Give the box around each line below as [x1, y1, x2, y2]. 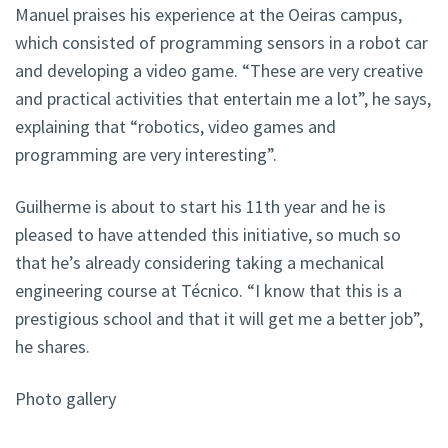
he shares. [15, 335, 90, 359]
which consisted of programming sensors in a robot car [15, 31, 428, 55]
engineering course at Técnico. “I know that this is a [15, 279, 402, 303]
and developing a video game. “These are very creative [15, 59, 423, 83]
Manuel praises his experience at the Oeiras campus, [15, 3, 402, 27]
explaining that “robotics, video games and [15, 115, 336, 139]
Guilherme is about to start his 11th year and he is [15, 195, 386, 219]
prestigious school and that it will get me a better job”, [15, 307, 423, 331]
